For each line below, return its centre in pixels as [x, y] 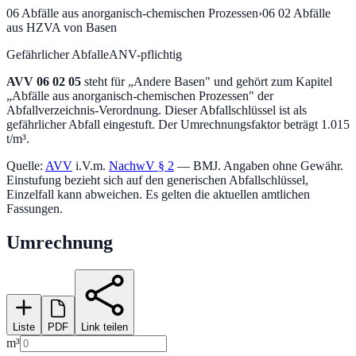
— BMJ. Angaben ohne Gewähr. [260, 165]
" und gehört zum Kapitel [269, 81]
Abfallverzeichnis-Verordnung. [84, 110]
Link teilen [104, 327]
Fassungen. [35, 208]
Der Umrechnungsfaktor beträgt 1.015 [252, 124]
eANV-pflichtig [143, 54]
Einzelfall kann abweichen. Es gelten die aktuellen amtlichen [158, 194]
